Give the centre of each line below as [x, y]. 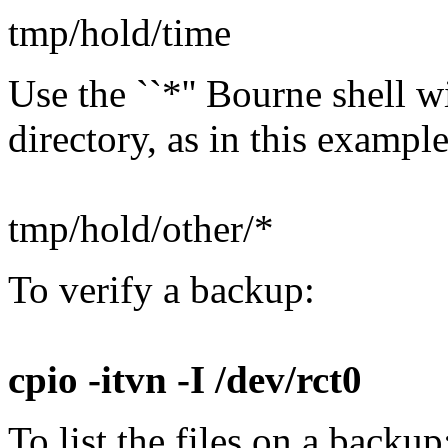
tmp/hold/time [119, 32]
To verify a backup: [161, 289]
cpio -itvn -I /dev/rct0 [185, 379]
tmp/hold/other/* [141, 228]
